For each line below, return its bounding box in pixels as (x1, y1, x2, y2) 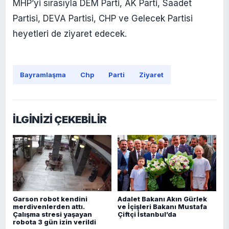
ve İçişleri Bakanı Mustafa (118, 202, 207, 211)
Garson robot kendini (13, 195, 87, 203)
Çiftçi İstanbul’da (118, 210, 176, 218)
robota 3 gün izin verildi (13, 218, 96, 226)
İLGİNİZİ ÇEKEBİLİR (13, 113, 107, 126)
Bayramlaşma (20, 70, 66, 79)
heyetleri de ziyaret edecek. (13, 28, 127, 39)
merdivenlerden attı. (13, 202, 84, 211)
